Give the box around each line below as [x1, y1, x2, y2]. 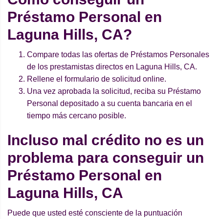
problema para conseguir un [7, 150, 204, 166]
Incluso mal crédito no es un [7, 132, 204, 149]
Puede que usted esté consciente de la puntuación [7, 209, 182, 218]
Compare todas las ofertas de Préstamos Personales [27, 50, 209, 59]
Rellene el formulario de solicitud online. [27, 75, 166, 84]
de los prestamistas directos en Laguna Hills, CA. [27, 63, 197, 71]
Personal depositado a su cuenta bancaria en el [27, 99, 192, 108]
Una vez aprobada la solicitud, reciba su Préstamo [27, 87, 201, 96]
